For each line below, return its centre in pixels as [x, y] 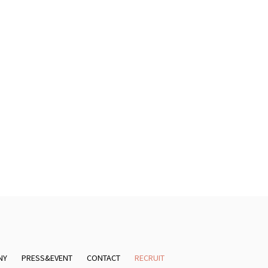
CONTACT [104, 258]
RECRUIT [150, 258]
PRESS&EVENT [47, 258]
